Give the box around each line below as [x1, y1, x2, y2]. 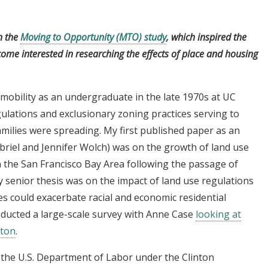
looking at [196, 207, 241, 221]
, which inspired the [166, 30, 246, 44]
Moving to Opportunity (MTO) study [20, 30, 166, 44]
